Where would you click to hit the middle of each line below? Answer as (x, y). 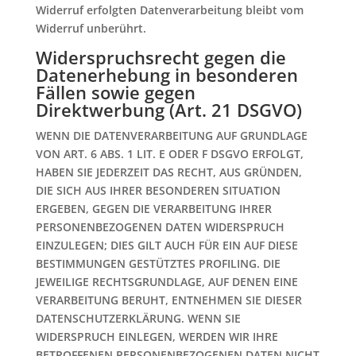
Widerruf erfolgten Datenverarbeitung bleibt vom (169, 10)
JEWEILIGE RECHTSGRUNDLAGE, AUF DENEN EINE (166, 282)
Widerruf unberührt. (91, 28)
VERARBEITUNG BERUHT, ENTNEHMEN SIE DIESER (168, 300)
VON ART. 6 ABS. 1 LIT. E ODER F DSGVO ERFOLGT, (169, 154)
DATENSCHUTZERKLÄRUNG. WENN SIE (138, 318)
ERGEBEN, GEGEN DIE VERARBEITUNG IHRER (153, 209)
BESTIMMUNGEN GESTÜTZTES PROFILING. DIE (158, 263)
